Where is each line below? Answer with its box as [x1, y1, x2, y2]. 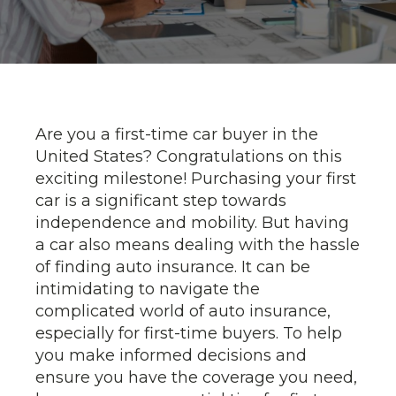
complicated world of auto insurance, [35, 301, 331, 321]
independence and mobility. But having [35, 213, 349, 232]
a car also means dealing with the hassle [35, 235, 360, 255]
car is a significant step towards [35, 191, 286, 210]
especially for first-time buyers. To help [35, 324, 342, 343]
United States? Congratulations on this [35, 147, 342, 166]
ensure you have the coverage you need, [35, 368, 357, 387]
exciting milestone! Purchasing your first [35, 169, 356, 188]
